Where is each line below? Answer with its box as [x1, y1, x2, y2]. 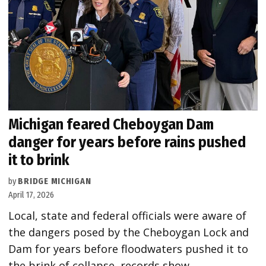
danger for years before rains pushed [8, 133, 246, 152]
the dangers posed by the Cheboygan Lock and [8, 225, 249, 240]
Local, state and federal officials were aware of [8, 208, 247, 223]
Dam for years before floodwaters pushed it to [8, 242, 249, 256]
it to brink [8, 151, 70, 170]
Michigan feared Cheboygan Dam [8, 115, 214, 134]
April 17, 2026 [8, 190, 55, 201]
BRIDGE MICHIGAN [18, 176, 91, 187]
